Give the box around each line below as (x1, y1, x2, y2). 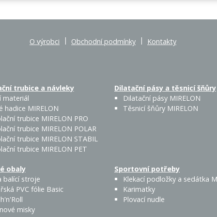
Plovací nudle (123, 195, 165, 204)
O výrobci (30, 36, 60, 46)
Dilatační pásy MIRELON (123, 93, 201, 103)
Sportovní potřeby (114, 164, 180, 174)
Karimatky (123, 185, 155, 194)
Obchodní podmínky (71, 36, 136, 46)
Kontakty (147, 36, 176, 46)
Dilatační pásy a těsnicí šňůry (114, 83, 216, 93)
